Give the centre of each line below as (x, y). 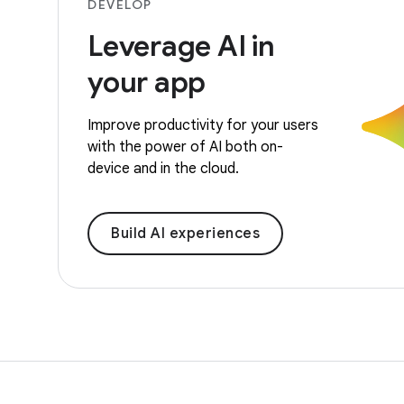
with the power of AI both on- (185, 147)
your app (147, 83)
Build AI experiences (185, 234)
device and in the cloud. (163, 169)
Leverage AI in (181, 46)
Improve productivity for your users (203, 126)
